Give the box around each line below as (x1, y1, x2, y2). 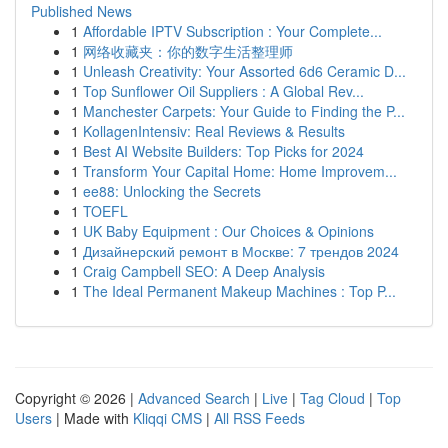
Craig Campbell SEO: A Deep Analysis (83, 261, 325, 281)
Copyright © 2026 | (15, 388, 138, 408)
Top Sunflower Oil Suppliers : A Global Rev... (83, 81, 364, 101)
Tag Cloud (300, 388, 365, 408)
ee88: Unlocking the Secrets (83, 181, 261, 201)
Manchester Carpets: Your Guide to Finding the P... (83, 101, 405, 121)
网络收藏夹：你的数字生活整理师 (83, 41, 293, 61)
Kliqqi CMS (133, 408, 202, 428)
